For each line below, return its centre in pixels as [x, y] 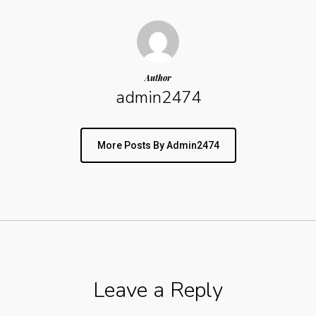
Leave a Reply [158, 290]
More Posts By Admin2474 [158, 145]
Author [158, 78]
